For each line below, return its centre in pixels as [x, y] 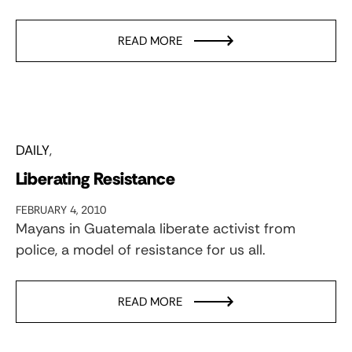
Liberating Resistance [95, 178]
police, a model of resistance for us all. [141, 249]
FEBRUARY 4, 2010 [61, 209]
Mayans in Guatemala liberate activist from [156, 228]
